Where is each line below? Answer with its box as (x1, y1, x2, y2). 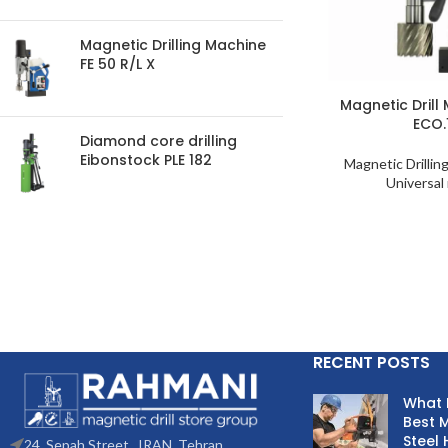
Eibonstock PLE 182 (80, 150, 212, 170)
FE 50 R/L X (80, 54, 155, 74)
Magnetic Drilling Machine (80, 35, 266, 55)
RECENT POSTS (312, 351, 430, 374)
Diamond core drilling (80, 131, 237, 151)
